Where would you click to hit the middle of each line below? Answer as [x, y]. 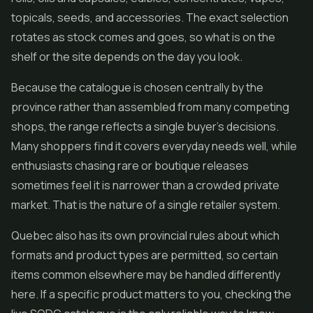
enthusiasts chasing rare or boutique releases [130, 166]
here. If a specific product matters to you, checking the [151, 294]
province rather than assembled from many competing [150, 107]
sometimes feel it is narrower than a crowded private [145, 185]
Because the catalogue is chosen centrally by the [137, 87]
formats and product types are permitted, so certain [145, 255]
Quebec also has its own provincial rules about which [145, 235]
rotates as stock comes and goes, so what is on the [143, 37]
